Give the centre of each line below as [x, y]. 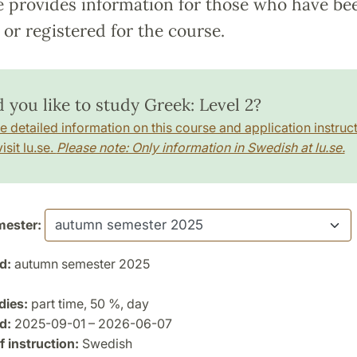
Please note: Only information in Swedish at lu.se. [200, 147]
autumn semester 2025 [80, 263]
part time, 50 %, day [88, 303]
